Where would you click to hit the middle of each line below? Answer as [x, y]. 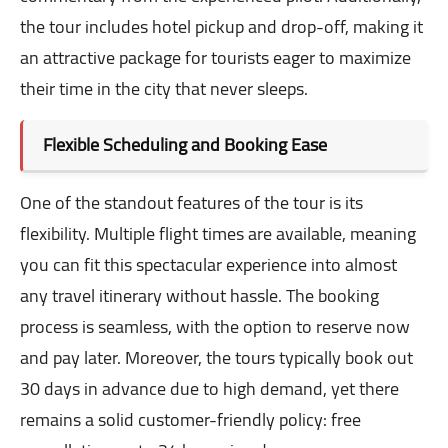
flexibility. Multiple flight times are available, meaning [218, 234]
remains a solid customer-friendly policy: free [190, 420]
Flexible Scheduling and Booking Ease [185, 145]
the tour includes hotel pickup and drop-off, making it [221, 27]
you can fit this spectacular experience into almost [208, 265]
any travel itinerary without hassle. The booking [199, 296]
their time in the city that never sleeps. [164, 89]
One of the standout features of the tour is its [191, 203]
